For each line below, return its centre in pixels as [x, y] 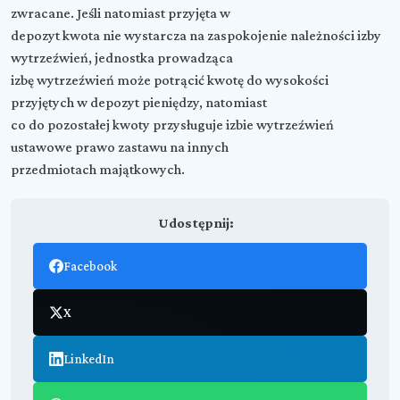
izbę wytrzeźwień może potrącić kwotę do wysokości [170, 79]
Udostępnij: [196, 222]
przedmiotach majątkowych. [98, 169]
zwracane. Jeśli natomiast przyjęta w [121, 12]
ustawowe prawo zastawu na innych [120, 146]
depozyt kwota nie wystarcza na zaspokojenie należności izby [196, 35]
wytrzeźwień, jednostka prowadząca [122, 57]
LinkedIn [88, 358]
